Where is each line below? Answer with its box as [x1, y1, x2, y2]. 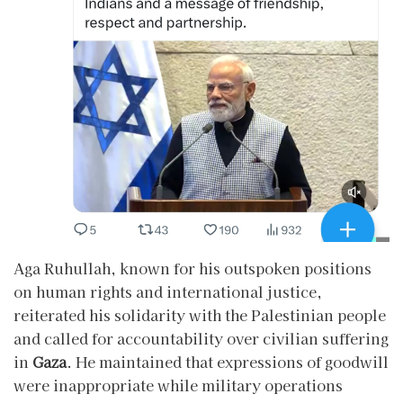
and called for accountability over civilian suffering [13, 327, 389, 349]
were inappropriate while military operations [13, 373, 343, 396]
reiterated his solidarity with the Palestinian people [13, 303, 386, 326]
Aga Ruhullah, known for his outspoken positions [13, 256, 372, 279]
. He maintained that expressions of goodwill [67, 350, 389, 372]
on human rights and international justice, [13, 280, 322, 302]
